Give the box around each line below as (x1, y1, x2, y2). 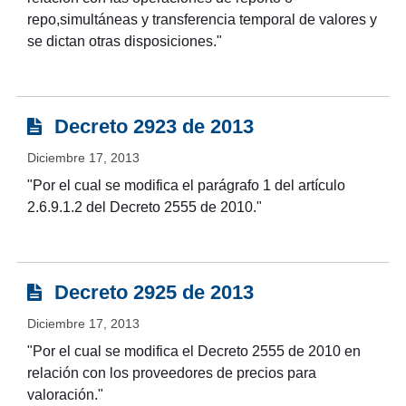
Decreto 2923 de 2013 (48, 115, 254, 139)
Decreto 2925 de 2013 (48, 281, 254, 304)
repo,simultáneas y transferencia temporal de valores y (26, 12, 377, 28)
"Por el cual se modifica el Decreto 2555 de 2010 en (26, 343, 361, 360)
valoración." (26, 387, 103, 403)
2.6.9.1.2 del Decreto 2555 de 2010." (26, 199, 262, 216)
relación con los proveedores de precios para (26, 365, 316, 382)
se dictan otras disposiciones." (26, 34, 222, 50)
